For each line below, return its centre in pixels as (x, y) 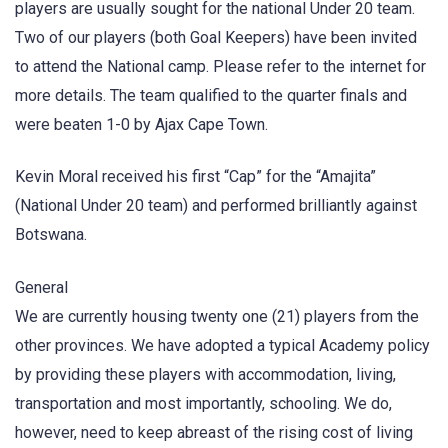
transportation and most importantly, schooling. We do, (203, 403)
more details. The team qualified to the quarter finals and (211, 96)
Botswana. (51, 235)
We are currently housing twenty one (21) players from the (217, 316)
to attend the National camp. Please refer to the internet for (220, 67)
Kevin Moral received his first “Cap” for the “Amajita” (195, 177)
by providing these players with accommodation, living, (205, 374)
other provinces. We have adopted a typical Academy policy (222, 345)
